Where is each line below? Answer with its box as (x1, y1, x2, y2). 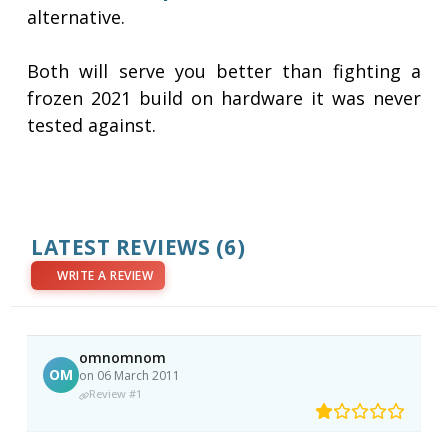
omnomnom (79, 348, 167, 368)
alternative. (27, 5, 126, 30)
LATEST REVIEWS (31, 233, 211, 262)
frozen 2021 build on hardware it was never (27, 86, 421, 111)
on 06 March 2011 (79, 367, 181, 385)
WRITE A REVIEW (57, 267, 154, 285)
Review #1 (89, 386, 143, 402)
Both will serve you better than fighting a (27, 59, 421, 84)
